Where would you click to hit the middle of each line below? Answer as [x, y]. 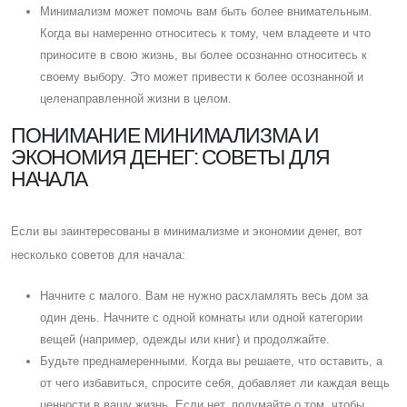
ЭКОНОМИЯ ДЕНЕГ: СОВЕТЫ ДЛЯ [170, 157]
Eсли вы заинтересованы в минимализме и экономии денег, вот [187, 231]
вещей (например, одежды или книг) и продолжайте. [185, 339]
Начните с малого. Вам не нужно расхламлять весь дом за [204, 295]
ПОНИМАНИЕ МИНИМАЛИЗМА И [165, 135]
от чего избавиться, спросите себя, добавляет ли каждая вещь [215, 382]
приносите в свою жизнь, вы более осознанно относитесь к [203, 55]
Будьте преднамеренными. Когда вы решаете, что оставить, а [211, 361]
